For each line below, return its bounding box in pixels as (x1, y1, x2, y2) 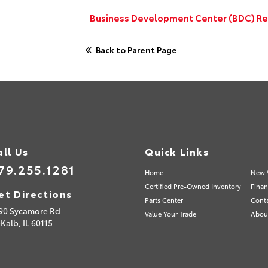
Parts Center (145, 194, 184, 205)
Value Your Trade (145, 208, 197, 218)
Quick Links (145, 144, 209, 158)
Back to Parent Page (96, 43, 177, 56)
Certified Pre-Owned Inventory (145, 181, 242, 191)
